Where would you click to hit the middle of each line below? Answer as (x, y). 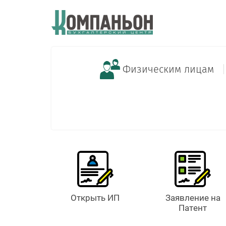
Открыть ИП (95, 198)
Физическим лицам (168, 69)
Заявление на (193, 198)
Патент (193, 208)
